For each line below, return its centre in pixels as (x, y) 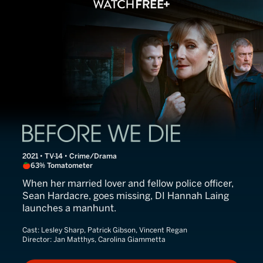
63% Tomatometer (62, 166)
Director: (38, 240)
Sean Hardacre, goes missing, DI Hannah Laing (126, 196)
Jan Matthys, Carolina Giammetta (109, 240)
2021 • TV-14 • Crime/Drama (70, 156)
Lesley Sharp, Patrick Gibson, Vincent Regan (114, 230)
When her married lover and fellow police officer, (128, 184)
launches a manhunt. (69, 208)
